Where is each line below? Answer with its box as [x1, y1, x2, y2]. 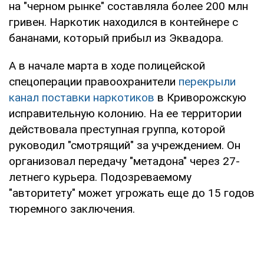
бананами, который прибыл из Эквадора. [9, 31, 223, 45]
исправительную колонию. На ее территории [9, 107, 242, 121]
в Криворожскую [154, 91, 246, 105]
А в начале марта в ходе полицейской [9, 59, 205, 73]
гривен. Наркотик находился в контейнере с [9, 15, 238, 29]
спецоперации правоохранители [9, 75, 179, 89]
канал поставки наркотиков [9, 91, 154, 105]
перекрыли [179, 75, 236, 89]
